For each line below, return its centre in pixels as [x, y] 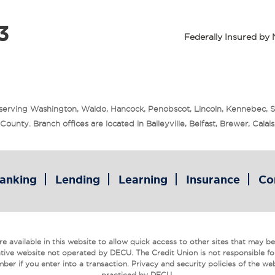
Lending [78, 179]
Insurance [213, 179]
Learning [143, 179]
